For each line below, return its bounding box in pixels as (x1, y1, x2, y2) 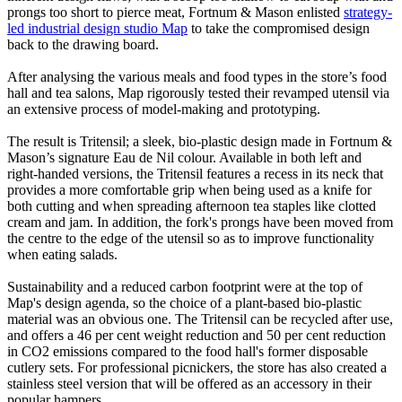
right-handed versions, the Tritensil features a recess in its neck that (7, 165, 383, 181)
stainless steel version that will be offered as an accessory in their (7, 375, 371, 391)
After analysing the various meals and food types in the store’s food (7, 68, 387, 84)
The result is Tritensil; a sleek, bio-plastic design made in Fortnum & (7, 133, 392, 149)
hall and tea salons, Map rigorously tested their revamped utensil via (7, 84, 389, 100)
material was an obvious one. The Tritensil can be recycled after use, (7, 310, 393, 327)
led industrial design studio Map (7, 20, 188, 36)
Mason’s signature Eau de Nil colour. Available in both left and (7, 149, 362, 165)
